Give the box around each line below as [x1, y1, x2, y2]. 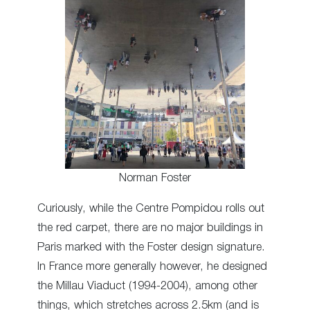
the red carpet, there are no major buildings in [37, 223, 263, 234]
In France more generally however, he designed [37, 262, 267, 273]
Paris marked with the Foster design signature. [37, 242, 265, 253]
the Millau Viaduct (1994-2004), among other [37, 281, 257, 292]
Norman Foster [119, 173, 191, 184]
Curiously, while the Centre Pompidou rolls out [37, 203, 264, 215]
